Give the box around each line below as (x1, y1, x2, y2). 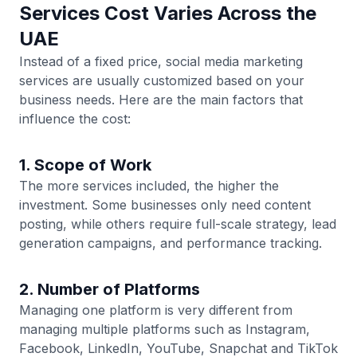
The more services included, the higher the (19, 178, 279, 194)
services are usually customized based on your (19, 73, 304, 88)
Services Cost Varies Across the (19, 2, 316, 25)
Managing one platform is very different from (19, 302, 292, 318)
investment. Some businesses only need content (19, 197, 311, 213)
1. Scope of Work (19, 155, 151, 175)
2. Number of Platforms (19, 280, 200, 299)
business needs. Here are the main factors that (19, 92, 303, 108)
